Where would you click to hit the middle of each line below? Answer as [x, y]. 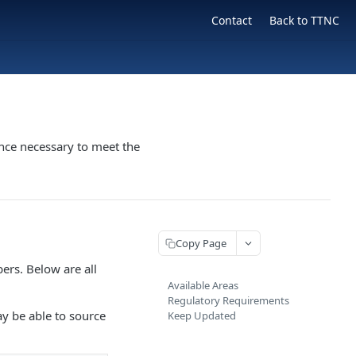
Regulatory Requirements [228, 300]
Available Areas [203, 285]
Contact [232, 20]
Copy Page [201, 243]
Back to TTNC [304, 20]
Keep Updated [202, 315]
